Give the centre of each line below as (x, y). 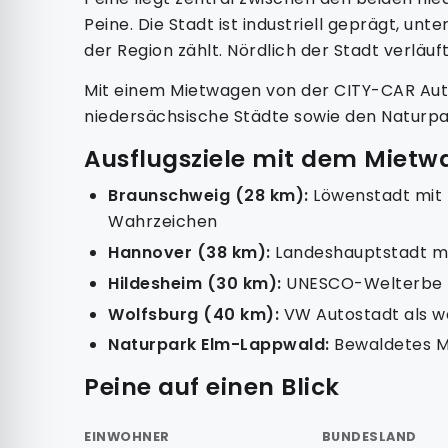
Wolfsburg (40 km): (193, 314)
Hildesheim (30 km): (195, 283)
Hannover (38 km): (189, 252)
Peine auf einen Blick (212, 386)
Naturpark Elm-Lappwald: (219, 345)
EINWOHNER (127, 436)
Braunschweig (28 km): (208, 196)
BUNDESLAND (369, 436)
